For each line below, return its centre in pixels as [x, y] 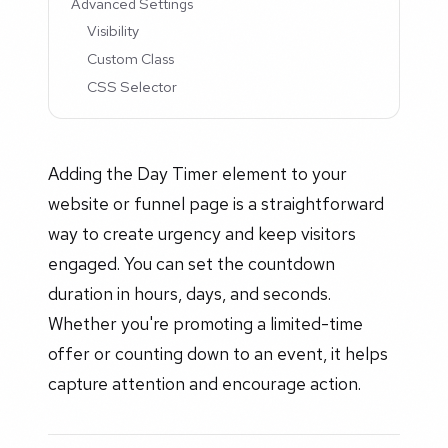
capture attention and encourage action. [204, 384]
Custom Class [131, 59]
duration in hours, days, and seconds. [189, 294]
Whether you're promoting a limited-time [205, 324]
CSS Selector [132, 87]
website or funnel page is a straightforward [216, 204]
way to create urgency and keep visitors [202, 234]
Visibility [113, 31]
